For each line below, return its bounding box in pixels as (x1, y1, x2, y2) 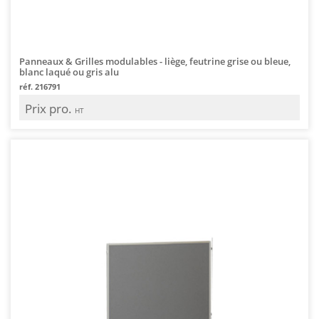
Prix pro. (25, 100, 75, 117)
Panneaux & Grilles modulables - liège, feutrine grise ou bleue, (19, 54, 291, 68)
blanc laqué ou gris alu (19, 65, 119, 78)
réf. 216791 (19, 80, 61, 92)
